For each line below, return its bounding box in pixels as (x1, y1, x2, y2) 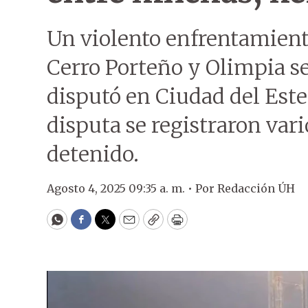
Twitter (104, 217, 151, 234)
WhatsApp (56, 217, 121, 234)
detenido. (47, 141, 139, 167)
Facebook (80, 217, 138, 234)
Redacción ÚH (217, 181, 295, 195)
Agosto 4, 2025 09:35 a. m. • (47, 181, 195, 195)
